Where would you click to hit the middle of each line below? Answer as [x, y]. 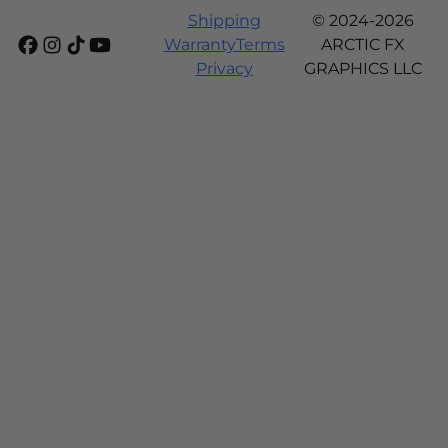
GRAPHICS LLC [362, 68]
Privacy [224, 68]
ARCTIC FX [362, 44]
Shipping [224, 20]
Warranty [199, 44]
